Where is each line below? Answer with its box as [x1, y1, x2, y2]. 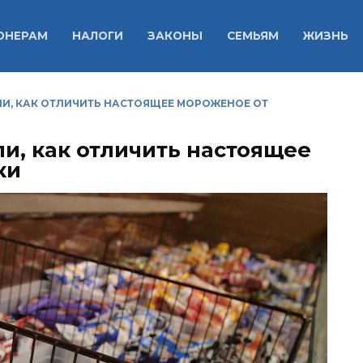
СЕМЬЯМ [226, 29, 279, 43]
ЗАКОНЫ [147, 29, 203, 43]
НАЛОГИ [71, 29, 123, 43]
